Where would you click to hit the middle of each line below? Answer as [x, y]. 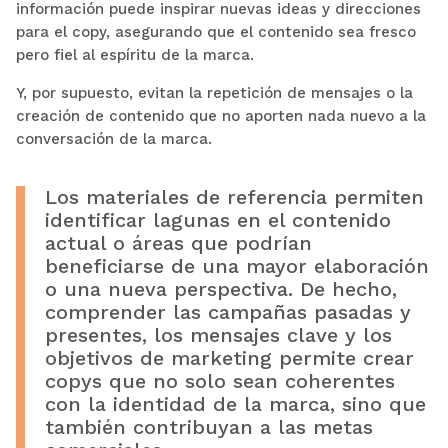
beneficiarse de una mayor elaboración [236, 265]
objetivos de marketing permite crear [229, 357]
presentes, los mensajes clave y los [218, 334]
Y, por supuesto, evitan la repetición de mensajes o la [214, 92]
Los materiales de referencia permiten [234, 196]
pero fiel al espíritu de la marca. [134, 54]
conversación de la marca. [113, 138]
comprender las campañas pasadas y [227, 311]
